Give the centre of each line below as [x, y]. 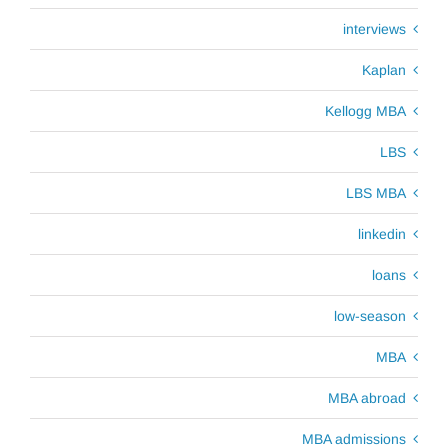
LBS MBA [376, 192]
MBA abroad [367, 397]
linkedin [382, 233]
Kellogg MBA [365, 110]
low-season [370, 315]
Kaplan [384, 69]
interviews [374, 28]
